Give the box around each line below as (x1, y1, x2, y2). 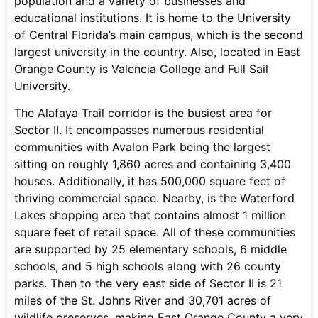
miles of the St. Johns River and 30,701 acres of (14, 293, 271, 308)
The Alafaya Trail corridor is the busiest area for (14, 106, 272, 121)
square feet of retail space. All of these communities (14, 225, 295, 240)
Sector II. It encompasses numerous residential (14, 123, 264, 138)
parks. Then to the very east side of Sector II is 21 (14, 276, 282, 291)
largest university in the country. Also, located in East (14, 44, 300, 59)
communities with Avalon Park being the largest (14, 140, 270, 155)
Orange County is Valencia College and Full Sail (14, 61, 268, 76)
